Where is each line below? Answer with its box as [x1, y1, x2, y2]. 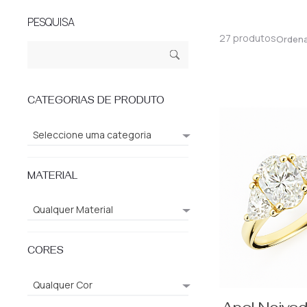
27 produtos [219, 32, 276, 45]
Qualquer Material [33, 203, 113, 217]
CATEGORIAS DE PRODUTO [27, 95, 164, 109]
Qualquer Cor [33, 278, 93, 292]
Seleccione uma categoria [33, 127, 151, 141]
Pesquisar [27, 44, 72, 57]
